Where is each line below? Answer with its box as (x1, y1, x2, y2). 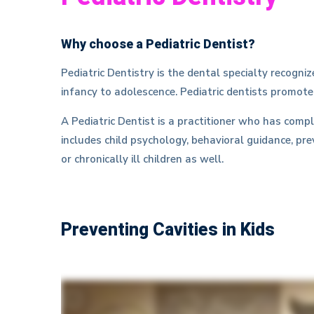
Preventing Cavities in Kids (61, 217, 275, 243)
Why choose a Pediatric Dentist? (61, 35, 255, 54)
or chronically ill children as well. (61, 152, 224, 166)
